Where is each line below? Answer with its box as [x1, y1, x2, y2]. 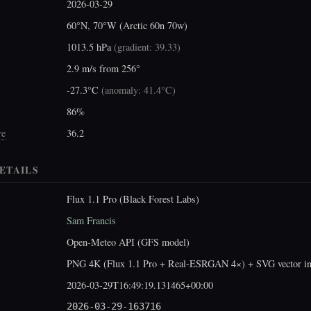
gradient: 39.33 [117, 40, 177, 53]
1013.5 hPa [67, 40, 114, 53]
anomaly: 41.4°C [105, 83, 172, 96]
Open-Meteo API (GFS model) [67, 235, 190, 249]
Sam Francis [67, 214, 116, 228]
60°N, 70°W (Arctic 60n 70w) [67, 18, 187, 32]
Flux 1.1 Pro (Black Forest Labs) [67, 192, 199, 206]
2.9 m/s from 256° [67, 61, 140, 75]
